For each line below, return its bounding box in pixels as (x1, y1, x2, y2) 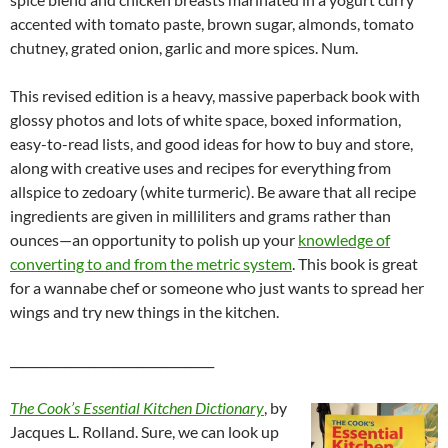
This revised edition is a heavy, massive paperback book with (10, 86, 420, 106)
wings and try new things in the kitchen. (10, 302, 279, 322)
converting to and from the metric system (10, 254, 292, 274)
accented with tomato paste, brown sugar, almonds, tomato (10, 14, 414, 34)
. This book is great (292, 254, 418, 274)
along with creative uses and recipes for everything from (10, 158, 391, 178)
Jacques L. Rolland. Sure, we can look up (10, 422, 279, 442)
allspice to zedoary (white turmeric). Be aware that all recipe (10, 182, 416, 202)
